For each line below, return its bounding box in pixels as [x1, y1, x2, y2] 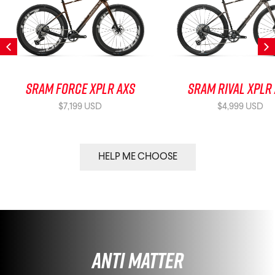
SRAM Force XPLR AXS [25, 78, 135, 99]
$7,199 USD [58, 103, 103, 112]
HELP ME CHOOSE [98, 152, 177, 163]
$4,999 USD [217, 103, 264, 112]
